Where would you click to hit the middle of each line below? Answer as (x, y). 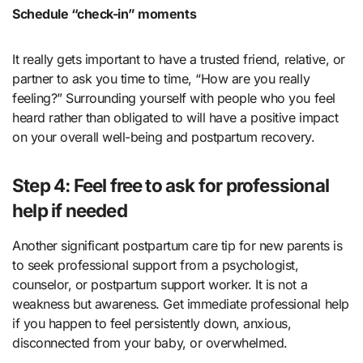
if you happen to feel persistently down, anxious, (152, 323)
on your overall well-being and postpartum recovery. (164, 137)
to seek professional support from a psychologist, (156, 265)
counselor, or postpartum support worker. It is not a (160, 284)
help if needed (70, 210)
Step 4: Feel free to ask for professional (171, 185)
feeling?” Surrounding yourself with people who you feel (174, 98)
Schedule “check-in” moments (105, 13)
